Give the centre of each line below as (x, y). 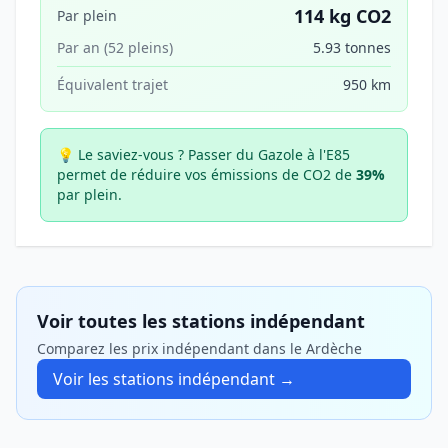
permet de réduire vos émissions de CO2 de (206, 174)
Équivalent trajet (112, 84)
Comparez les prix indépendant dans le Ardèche (199, 348)
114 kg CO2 (342, 16)
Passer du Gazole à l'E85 (267, 154)
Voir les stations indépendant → (174, 379)
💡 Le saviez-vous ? (120, 154)
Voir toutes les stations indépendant (201, 321)
